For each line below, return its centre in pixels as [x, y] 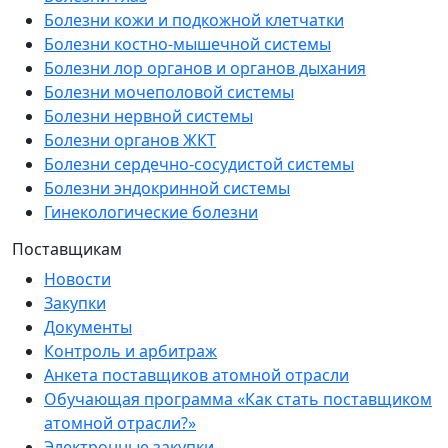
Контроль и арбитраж [130, 350]
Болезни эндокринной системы [167, 187]
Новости [77, 278]
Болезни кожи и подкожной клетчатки [194, 19]
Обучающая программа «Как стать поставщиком [238, 398]
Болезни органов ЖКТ [130, 139]
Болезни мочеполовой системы [169, 91]
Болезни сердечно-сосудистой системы [199, 163]
